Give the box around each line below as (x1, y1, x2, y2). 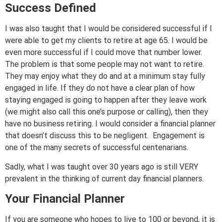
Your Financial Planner (5, 192, 125, 206)
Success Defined (5, 1, 96, 15)
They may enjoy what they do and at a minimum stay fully (5, 71, 205, 81)
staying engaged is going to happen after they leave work (5, 95, 207, 105)
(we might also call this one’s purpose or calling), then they (5, 107, 208, 117)
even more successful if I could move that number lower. (5, 48, 202, 57)
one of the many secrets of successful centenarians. (5, 143, 188, 153)
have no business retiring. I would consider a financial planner (5, 119, 216, 129)
